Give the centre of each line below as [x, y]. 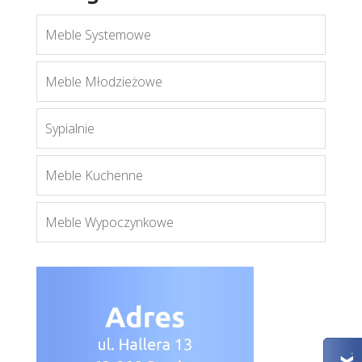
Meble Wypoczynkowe [109, 223]
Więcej [181, 152]
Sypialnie [69, 129]
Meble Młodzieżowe [103, 82]
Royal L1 [181, 130]
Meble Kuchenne [94, 176]
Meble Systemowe [98, 35]
